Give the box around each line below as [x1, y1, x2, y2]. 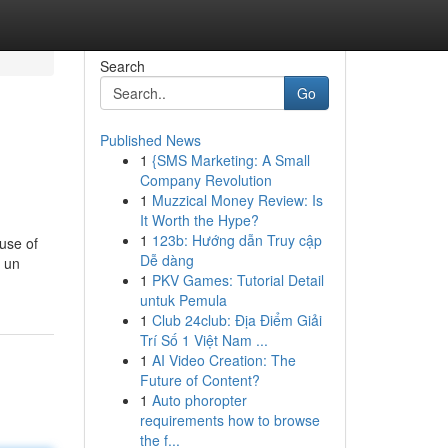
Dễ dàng [139, 250, 194, 270]
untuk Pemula [139, 290, 227, 310]
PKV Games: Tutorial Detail [151, 270, 324, 290]
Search [99, 56, 145, 76]
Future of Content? [139, 370, 260, 390]
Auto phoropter [151, 390, 247, 410]
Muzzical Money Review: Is [151, 190, 323, 210]
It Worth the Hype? [139, 210, 259, 230]
